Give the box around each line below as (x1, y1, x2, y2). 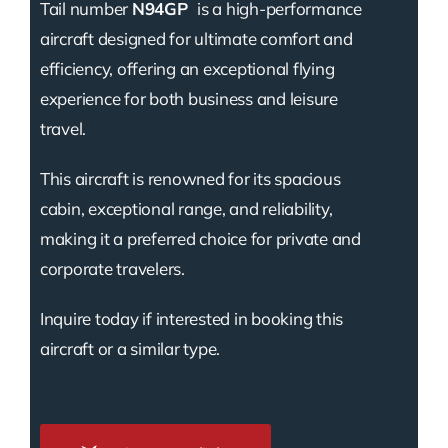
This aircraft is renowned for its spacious (39, 167, 341, 189)
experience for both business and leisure (39, 87, 338, 109)
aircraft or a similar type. (39, 337, 221, 359)
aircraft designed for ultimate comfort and (39, 27, 353, 49)
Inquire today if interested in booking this (39, 307, 344, 329)
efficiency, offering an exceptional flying (39, 57, 335, 79)
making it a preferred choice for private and (39, 227, 361, 249)
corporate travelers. (39, 257, 185, 279)
